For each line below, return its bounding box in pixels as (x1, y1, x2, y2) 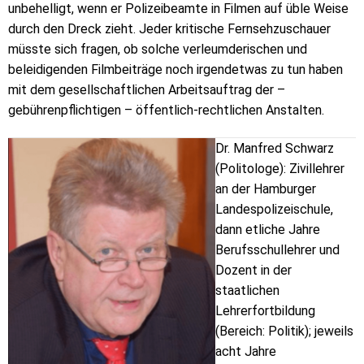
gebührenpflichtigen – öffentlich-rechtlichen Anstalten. (8, 102, 324, 119)
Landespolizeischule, (215, 201, 333, 217)
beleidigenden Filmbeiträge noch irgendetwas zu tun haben (8, 62, 343, 78)
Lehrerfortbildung (215, 302, 315, 318)
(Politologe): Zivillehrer (215, 160, 344, 176)
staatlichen (215, 282, 279, 298)
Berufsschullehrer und (215, 241, 340, 258)
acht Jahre (215, 343, 276, 359)
